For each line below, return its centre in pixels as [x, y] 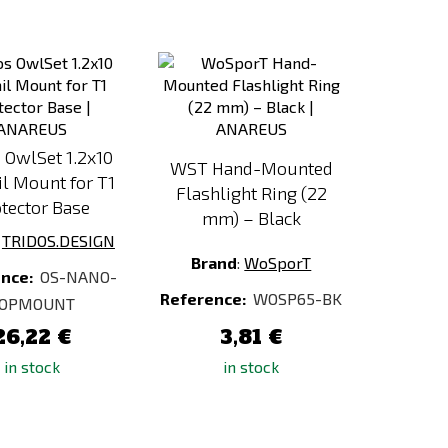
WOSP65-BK [298, 298]
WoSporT [278, 262]
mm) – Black [251, 218]
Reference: [205, 298]
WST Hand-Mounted [251, 168]
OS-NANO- [78, 276]
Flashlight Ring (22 [251, 193]
